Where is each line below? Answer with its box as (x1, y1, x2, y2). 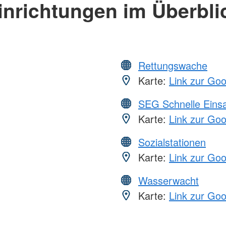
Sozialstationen (138, 134, 206, 149)
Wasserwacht (138, 173, 199, 188)
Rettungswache (138, 58, 207, 73)
